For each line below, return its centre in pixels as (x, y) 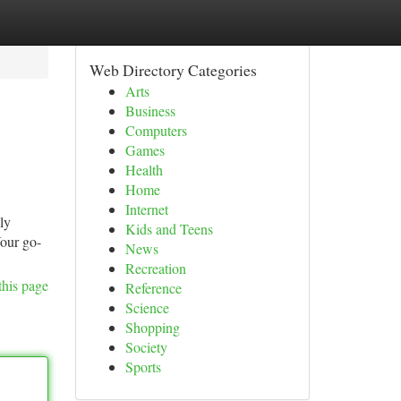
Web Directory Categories (173, 70)
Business (150, 111)
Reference (153, 288)
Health (144, 170)
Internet (146, 209)
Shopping (152, 327)
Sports (143, 367)
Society (146, 347)
